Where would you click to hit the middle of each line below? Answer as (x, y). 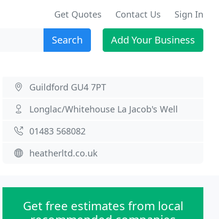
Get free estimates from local (103, 206)
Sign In (189, 14)
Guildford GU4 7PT (68, 87)
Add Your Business (153, 40)
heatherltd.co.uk (64, 153)
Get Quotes (78, 14)
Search (67, 40)
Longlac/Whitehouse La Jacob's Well (104, 109)
